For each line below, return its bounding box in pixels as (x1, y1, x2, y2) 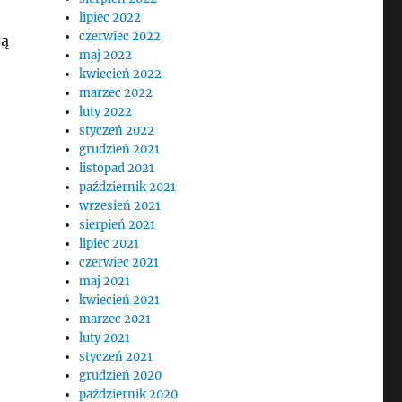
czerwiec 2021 (79, 255, 160, 270)
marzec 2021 (79, 311, 152, 327)
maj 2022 (79, 48, 133, 63)
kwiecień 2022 (79, 66, 162, 82)
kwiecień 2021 (79, 293, 161, 308)
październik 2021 (79, 179, 177, 195)
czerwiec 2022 (79, 29, 162, 44)
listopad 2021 (79, 161, 155, 176)
